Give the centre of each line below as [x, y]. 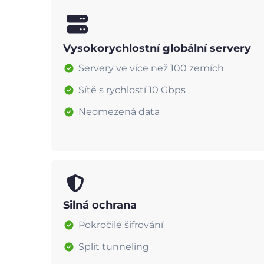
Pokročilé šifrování [121, 225]
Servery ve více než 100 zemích [151, 68]
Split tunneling [114, 246]
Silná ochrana [100, 205]
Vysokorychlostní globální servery [157, 48]
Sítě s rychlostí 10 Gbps [132, 90]
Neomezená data [119, 111]
